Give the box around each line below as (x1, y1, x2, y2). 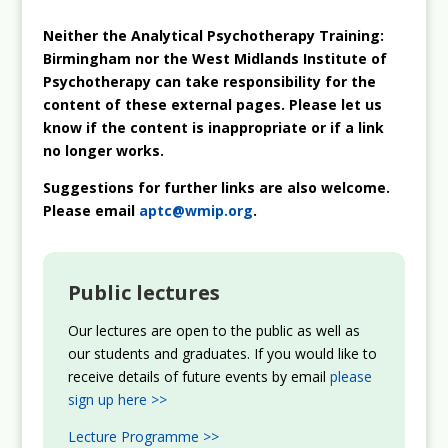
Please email (42, 200, 139, 220)
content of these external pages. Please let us (42, 94, 382, 114)
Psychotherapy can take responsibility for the (42, 71, 376, 91)
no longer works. (42, 140, 164, 160)
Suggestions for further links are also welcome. (42, 177, 390, 197)
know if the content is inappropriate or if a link (42, 117, 384, 137)
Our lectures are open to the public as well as (67, 320, 360, 340)
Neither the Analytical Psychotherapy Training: (42, 25, 384, 45)
